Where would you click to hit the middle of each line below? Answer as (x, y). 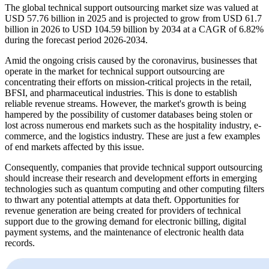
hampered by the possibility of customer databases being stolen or (128, 114)
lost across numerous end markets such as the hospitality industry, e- (133, 125)
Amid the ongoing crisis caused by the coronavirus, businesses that (131, 60)
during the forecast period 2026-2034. (76, 40)
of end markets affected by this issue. (74, 147)
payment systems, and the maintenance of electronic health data (124, 232)
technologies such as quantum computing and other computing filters (134, 189)
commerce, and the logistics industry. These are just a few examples (132, 136)
